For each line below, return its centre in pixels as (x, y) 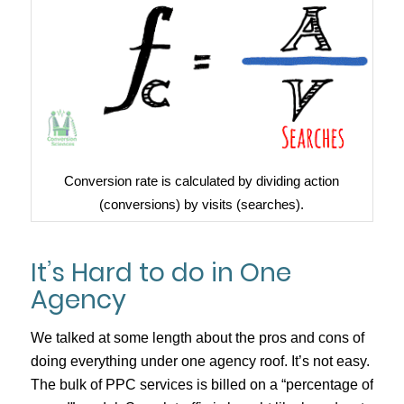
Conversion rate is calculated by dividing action (202, 181)
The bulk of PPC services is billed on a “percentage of (202, 384)
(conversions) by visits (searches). (202, 205)
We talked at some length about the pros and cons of (197, 337)
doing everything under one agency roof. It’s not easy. (200, 361)
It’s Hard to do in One (161, 273)
